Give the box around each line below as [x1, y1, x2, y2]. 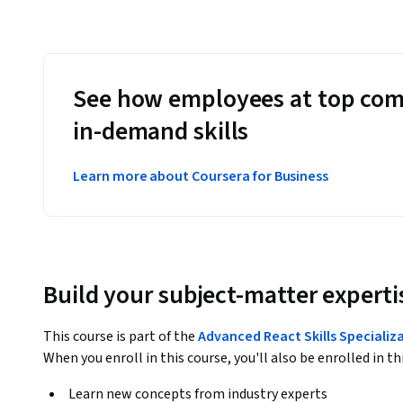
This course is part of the [43, 326, 198, 346]
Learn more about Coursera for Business [73, 166, 329, 187]
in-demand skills [73, 113, 249, 150]
